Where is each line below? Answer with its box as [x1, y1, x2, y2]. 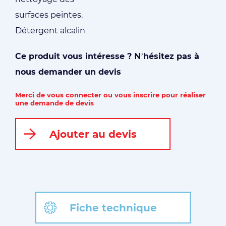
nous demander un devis [15, 67, 121, 77]
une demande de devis [15, 99, 94, 107]
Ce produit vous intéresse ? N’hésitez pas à [15, 51, 199, 61]
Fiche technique [69, 201, 157, 214]
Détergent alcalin [15, 26, 85, 35]
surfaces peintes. [15, 10, 83, 20]
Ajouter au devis [49, 128, 137, 140]
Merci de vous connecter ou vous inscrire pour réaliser [15, 91, 206, 99]
